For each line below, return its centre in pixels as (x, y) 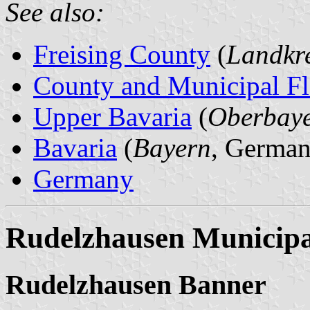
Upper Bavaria (112, 116)
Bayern (172, 147)
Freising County (122, 54)
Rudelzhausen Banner (136, 284)
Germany (83, 179)
